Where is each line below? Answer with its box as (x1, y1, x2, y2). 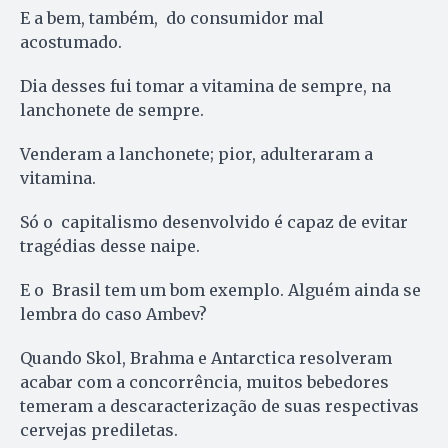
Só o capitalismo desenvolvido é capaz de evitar (20, 211, 408, 232)
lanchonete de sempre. (20, 99, 204, 120)
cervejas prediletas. (20, 419, 178, 440)
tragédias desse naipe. (20, 235, 200, 256)
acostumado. (20, 31, 122, 52)
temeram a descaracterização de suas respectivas (20, 395, 419, 416)
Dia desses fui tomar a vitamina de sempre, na (20, 75, 391, 96)
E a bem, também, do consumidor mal (20, 7, 324, 28)
